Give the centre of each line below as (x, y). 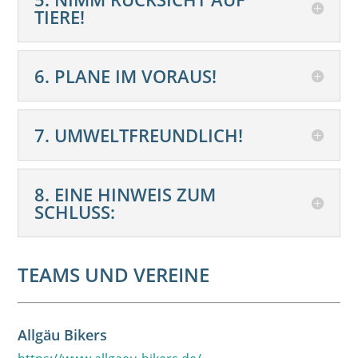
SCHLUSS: (75, 212)
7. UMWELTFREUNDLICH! (139, 135)
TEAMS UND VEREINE (114, 274)
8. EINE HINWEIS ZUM (125, 194)
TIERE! (60, 17)
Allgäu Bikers (63, 335)
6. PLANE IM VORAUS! (126, 76)
